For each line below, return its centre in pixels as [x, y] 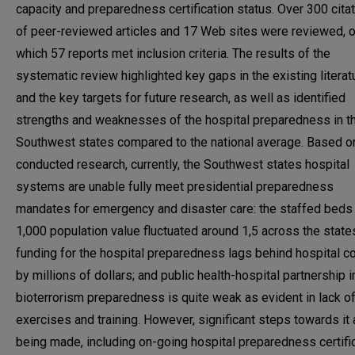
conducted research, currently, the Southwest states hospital [183, 164]
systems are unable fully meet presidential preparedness [175, 187]
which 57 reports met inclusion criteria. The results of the [173, 53]
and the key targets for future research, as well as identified [181, 98]
